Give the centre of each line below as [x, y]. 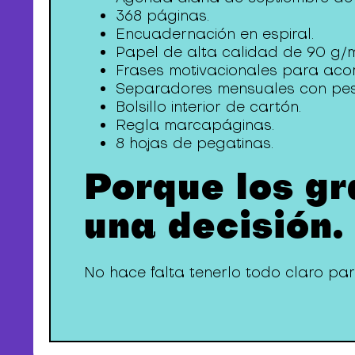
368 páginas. [163, 16]
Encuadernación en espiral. [215, 34]
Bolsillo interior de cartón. [209, 107]
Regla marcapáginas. [195, 125]
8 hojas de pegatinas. [195, 143]
